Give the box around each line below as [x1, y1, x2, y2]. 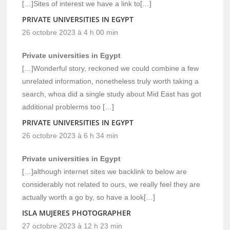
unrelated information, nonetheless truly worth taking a [22, 76, 199, 85]
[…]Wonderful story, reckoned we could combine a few [22, 64, 199, 72]
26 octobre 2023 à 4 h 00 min [22, 28, 119, 36]
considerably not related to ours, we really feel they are [22, 180, 201, 188]
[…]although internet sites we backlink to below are [22, 167, 187, 176]
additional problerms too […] [22, 102, 114, 111]
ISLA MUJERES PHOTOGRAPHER [22, 207, 131, 218]
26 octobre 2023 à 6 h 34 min [22, 131, 119, 140]
